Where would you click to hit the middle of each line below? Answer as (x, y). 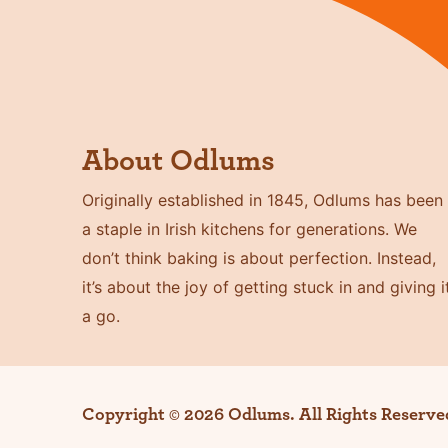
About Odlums (179, 161)
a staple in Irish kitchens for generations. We (250, 229)
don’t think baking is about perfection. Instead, (259, 258)
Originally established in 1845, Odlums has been (263, 200)
